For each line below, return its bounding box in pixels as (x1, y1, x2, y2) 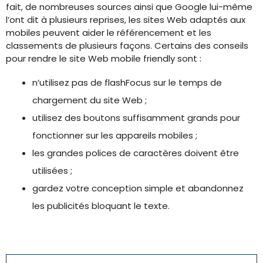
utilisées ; (32, 164, 72, 177)
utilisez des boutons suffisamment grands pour (32, 112, 240, 124)
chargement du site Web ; (32, 94, 147, 106)
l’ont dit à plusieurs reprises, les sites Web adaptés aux (6, 14, 245, 26)
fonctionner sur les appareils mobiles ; (32, 129, 197, 141)
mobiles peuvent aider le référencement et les (6, 26, 211, 39)
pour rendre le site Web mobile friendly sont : (6, 52, 201, 65)
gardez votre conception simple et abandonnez (32, 182, 244, 194)
